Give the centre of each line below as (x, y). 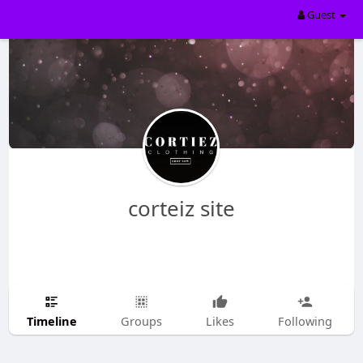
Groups (141, 321)
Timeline (51, 320)
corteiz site (181, 208)
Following (305, 321)
